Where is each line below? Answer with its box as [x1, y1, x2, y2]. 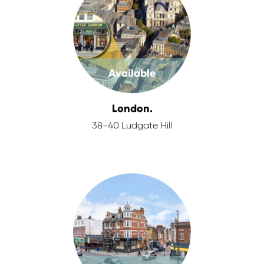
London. [111, 102, 153, 115]
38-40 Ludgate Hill [92, 121, 172, 131]
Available [108, 67, 156, 80]
